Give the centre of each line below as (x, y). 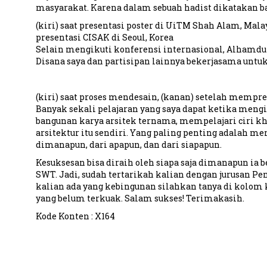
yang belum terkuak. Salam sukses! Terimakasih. (140, 198)
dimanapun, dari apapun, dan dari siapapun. (128, 145)
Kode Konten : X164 (75, 216)
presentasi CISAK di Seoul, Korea (104, 37)
